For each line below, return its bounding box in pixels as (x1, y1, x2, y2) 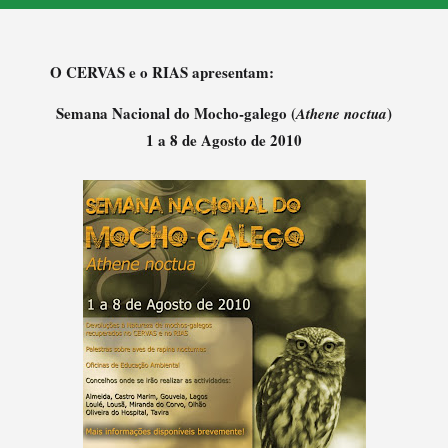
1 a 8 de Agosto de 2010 (146, 128, 302, 151)
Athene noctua (296, 102, 387, 124)
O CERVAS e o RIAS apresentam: (50, 60, 274, 83)
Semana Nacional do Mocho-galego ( (56, 101, 296, 124)
